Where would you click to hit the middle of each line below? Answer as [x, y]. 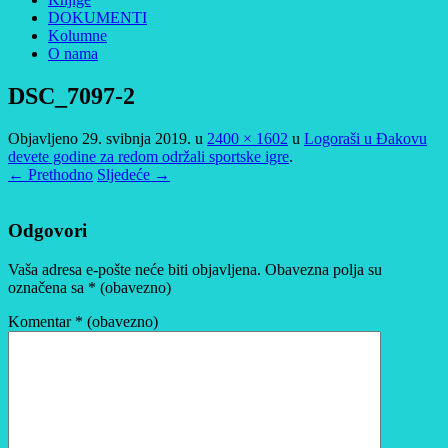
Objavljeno [45, 138]
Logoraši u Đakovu [365, 138]
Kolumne [77, 35]
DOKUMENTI [97, 17]
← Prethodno [50, 174]
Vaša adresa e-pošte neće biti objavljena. [134, 270]
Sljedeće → [133, 174]
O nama [73, 53]
